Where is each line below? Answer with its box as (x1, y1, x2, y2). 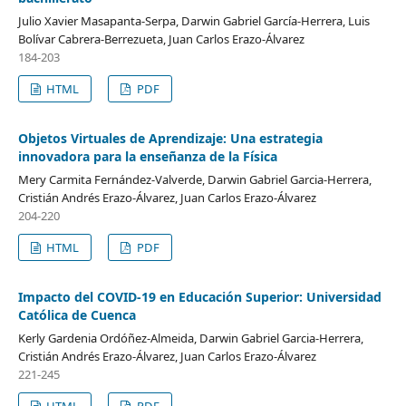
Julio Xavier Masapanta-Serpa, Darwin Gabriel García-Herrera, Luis (17, 12, 370, 29)
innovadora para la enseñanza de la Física (17, 147, 277, 165)
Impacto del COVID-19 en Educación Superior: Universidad (17, 287, 382, 305)
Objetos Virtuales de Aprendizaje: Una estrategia (17, 129, 323, 147)
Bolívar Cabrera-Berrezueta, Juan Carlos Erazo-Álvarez (17, 30, 304, 47)
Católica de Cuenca (17, 305, 136, 324)
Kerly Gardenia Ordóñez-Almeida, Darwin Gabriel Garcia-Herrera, (17, 329, 363, 346)
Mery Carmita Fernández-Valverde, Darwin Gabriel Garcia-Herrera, (17, 170, 372, 188)
